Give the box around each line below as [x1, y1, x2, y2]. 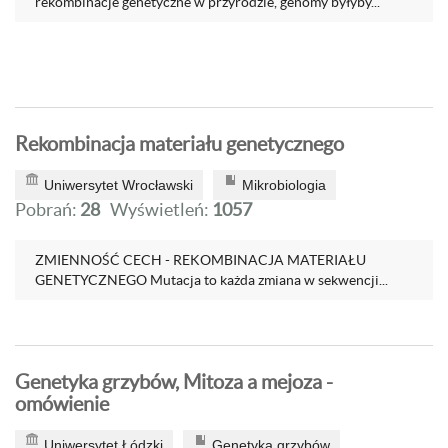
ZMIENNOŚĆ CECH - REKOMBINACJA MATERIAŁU [35, 252, 366, 268]
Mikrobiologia [242, 177, 326, 193]
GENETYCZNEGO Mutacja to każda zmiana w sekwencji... [35, 272, 388, 288]
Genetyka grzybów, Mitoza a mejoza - [15, 371, 333, 393]
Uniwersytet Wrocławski [44, 177, 193, 193]
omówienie [15, 393, 109, 415]
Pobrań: [15, 199, 80, 220]
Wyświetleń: [110, 199, 212, 220]
